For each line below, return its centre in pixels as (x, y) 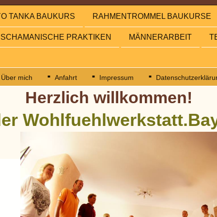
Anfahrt (66, 77)
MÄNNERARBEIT (160, 37)
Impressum (116, 77)
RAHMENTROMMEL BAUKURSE (152, 16)
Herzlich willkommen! (108, 97)
